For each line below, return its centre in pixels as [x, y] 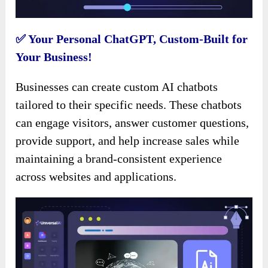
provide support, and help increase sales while [128, 140]
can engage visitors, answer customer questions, [133, 122]
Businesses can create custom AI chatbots [117, 86]
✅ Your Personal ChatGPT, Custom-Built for [132, 39]
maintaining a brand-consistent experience [119, 158]
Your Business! [54, 57]
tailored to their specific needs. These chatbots [129, 104]
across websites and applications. [96, 176]
